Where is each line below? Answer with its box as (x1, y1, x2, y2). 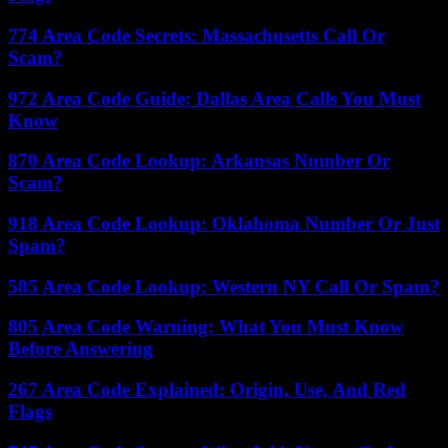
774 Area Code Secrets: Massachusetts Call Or (8, 24, 385, 46)
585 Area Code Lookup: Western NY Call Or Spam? (8, 275, 440, 297)
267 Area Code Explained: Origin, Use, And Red (8, 379, 406, 401)
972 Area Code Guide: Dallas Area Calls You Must (8, 87, 421, 109)
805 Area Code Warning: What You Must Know (8, 316, 404, 338)
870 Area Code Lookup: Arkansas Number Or (8, 150, 390, 172)
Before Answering (8, 338, 153, 360)
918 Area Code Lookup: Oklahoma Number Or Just (8, 212, 440, 234)
